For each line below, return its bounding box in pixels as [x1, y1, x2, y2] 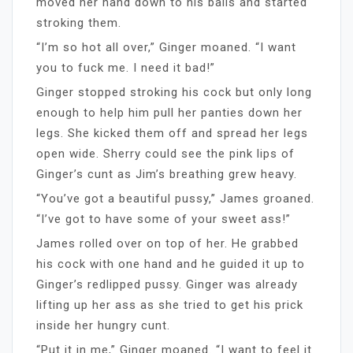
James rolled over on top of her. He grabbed [36, 236, 299, 251]
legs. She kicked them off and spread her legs [36, 125, 308, 140]
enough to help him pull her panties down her [36, 105, 303, 120]
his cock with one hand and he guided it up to [36, 256, 305, 271]
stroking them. [36, 15, 121, 30]
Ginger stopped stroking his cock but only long [36, 84, 312, 99]
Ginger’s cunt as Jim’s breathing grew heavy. [36, 166, 297, 181]
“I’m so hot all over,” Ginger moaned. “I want [36, 39, 296, 54]
